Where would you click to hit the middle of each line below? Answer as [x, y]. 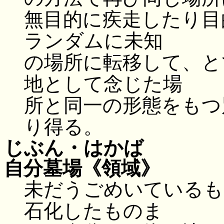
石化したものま [93, 210]
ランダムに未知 [93, 40]
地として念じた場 [103, 83]
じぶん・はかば [74, 147]
